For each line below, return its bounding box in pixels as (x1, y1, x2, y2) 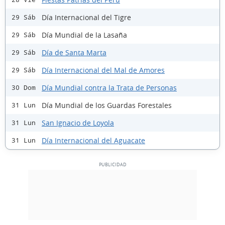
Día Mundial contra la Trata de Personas (42, 82, 177, 92)
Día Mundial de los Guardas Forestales (42, 100, 172, 110)
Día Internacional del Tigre (42, 12, 131, 22)
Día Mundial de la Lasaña (42, 30, 127, 40)
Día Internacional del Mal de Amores (42, 65, 165, 75)
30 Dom (12, 84, 36, 92)
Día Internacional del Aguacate (42, 135, 145, 145)
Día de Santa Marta (42, 47, 106, 57)
